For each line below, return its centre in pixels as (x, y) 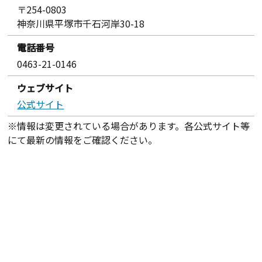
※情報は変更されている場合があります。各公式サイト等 (129, 125)
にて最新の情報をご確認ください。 (83, 139)
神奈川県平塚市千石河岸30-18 (81, 23)
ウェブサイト (45, 87)
